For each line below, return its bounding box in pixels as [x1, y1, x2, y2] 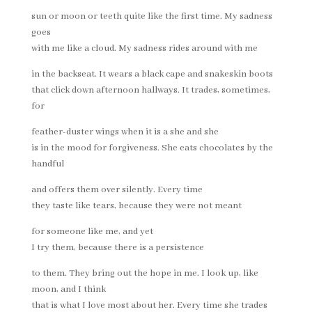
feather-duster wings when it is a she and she [31, 126, 219, 138]
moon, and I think [31, 283, 106, 295]
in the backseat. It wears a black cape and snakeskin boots [31, 68, 273, 80]
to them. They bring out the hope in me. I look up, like [31, 267, 258, 279]
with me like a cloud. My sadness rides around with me [31, 42, 258, 54]
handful [31, 158, 64, 170]
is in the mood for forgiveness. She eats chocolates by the [31, 142, 273, 154]
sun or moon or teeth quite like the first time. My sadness [31, 10, 272, 22]
